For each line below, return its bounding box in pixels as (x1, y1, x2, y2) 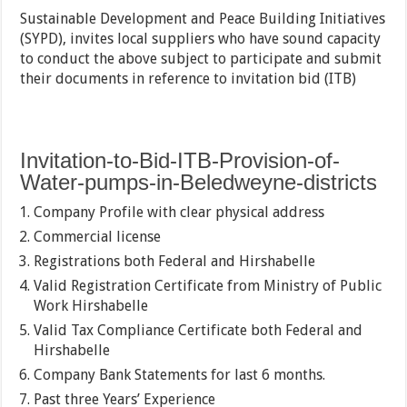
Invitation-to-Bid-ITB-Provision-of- (20, 148, 341, 174)
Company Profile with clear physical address (34, 203, 325, 222)
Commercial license (34, 228, 162, 246)
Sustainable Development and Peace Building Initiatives (20, 10, 386, 28)
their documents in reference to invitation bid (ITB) (20, 70, 357, 88)
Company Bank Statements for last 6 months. (34, 366, 326, 384)
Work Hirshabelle (34, 297, 149, 315)
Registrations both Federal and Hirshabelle (34, 253, 316, 271)
